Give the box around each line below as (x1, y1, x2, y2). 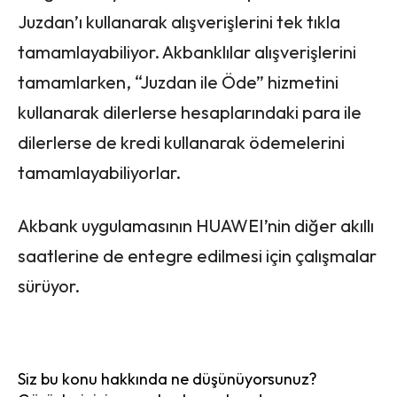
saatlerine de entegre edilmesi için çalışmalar (18, 244, 377, 267)
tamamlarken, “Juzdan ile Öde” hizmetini (18, 70, 339, 93)
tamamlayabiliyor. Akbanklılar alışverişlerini (18, 40, 356, 63)
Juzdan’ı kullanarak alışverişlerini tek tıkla (18, 10, 340, 33)
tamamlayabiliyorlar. (18, 160, 181, 183)
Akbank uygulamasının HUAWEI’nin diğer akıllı (18, 214, 374, 237)
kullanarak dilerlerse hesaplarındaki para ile (18, 100, 362, 123)
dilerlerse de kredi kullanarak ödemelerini (18, 130, 345, 153)
